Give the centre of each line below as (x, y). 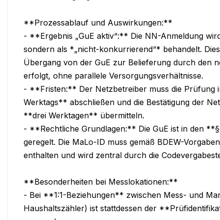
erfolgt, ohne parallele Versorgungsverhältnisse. (113, 75)
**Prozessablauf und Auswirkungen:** (98, 22)
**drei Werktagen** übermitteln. (84, 115)
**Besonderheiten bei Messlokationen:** (101, 181)
